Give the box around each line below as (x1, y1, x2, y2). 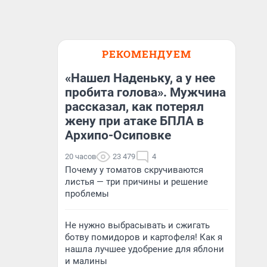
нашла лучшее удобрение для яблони (65, 244, 224, 254)
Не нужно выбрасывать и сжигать (65, 220, 210, 231)
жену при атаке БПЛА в (65, 114, 204, 128)
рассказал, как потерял (65, 100, 204, 114)
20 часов (65, 152, 96, 161)
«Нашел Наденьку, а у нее (65, 71, 215, 85)
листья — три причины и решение (65, 176, 208, 187)
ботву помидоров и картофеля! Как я (65, 232, 222, 243)
